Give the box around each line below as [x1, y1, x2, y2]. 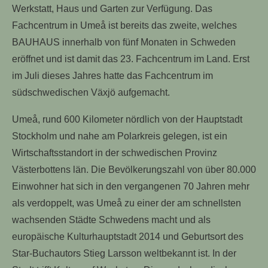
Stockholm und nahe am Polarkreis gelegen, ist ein [12, 131, 227, 141]
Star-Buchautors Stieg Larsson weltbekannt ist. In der [12, 248, 236, 258]
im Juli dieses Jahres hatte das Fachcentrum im [12, 71, 213, 81]
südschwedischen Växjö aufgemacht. [12, 87, 170, 98]
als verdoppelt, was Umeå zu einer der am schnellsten [12, 198, 241, 208]
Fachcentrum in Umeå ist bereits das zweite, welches [12, 20, 237, 31]
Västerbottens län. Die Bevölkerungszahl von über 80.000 [12, 165, 256, 175]
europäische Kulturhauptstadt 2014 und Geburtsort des [12, 232, 243, 242]
